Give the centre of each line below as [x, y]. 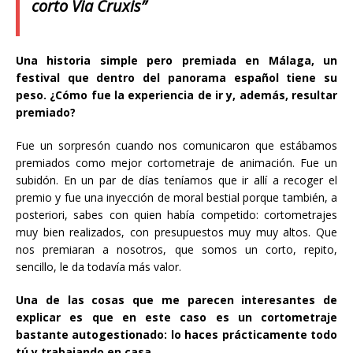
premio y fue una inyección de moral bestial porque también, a [176, 198]
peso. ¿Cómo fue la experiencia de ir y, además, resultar [176, 95]
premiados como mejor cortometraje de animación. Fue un [176, 163]
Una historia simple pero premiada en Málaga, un [176, 61]
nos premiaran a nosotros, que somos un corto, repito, [176, 250]
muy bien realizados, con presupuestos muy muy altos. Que [176, 232]
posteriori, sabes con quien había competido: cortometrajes [176, 215]
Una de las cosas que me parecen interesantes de [176, 300]
